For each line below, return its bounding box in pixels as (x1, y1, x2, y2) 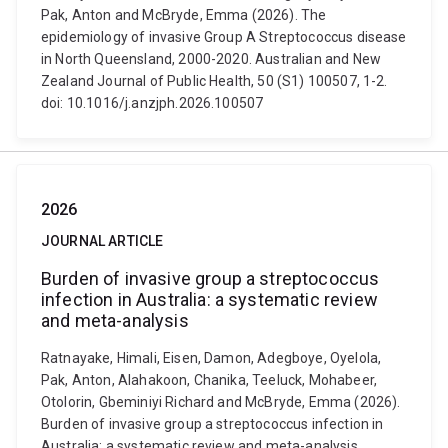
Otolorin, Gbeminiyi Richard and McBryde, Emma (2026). (41, 394, 401, 410)
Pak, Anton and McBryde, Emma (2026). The (41, 7, 327, 23)
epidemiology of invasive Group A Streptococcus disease (41, 29, 407, 45)
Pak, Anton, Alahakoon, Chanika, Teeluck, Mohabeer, (41, 372, 378, 388)
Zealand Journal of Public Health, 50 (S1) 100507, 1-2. (41, 73, 388, 89)
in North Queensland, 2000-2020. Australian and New (41, 51, 382, 67)
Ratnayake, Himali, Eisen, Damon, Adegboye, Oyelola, (41, 350, 382, 366)
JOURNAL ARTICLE (41, 233, 164, 249)
